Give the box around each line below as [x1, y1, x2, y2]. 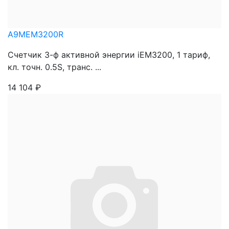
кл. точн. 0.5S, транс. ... [8, 62, 101, 72]
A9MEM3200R [8, 29, 63, 39]
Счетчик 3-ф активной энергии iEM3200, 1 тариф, [8, 50, 210, 60]
